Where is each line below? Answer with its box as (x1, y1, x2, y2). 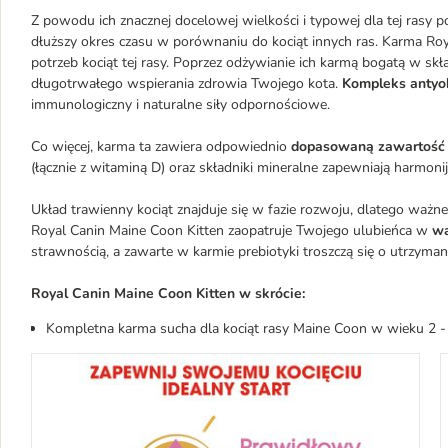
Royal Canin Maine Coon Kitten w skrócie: (31, 284, 305, 303)
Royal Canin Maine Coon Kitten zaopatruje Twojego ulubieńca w (31, 221, 432, 240)
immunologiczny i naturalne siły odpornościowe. (31, 95, 330, 114)
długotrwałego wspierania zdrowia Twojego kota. (31, 74, 342, 93)
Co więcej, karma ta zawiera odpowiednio (31, 137, 291, 156)
